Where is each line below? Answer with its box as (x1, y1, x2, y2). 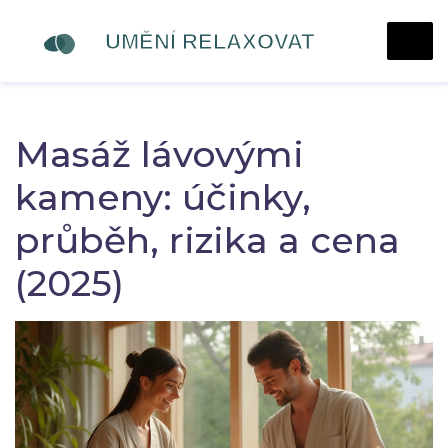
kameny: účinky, (15, 175, 311, 219)
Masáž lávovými (15, 132, 304, 176)
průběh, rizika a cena (15, 218, 400, 262)
